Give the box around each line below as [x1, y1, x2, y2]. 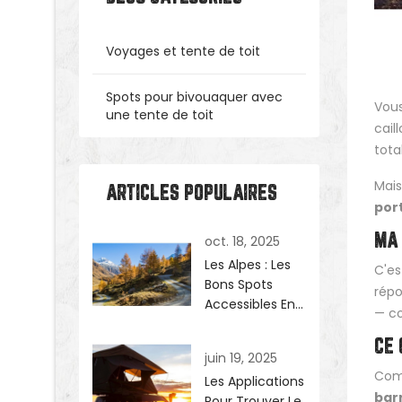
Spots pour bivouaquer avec [106, 88, 283, 106]
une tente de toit [106, 106, 214, 124]
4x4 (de [205, 315, 256, 333]
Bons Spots [205, 275, 273, 293]
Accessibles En [205, 295, 295, 313]
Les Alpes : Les [205, 256, 291, 274]
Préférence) [205, 335, 281, 353]
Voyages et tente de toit [106, 42, 260, 60]
